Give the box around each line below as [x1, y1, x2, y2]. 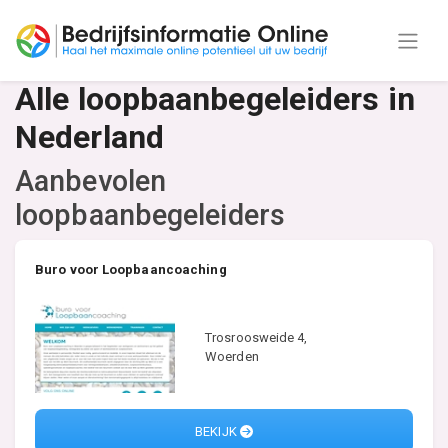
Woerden [205, 348, 259, 364]
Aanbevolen [15, 164, 166, 198]
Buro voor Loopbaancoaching [35, 262, 227, 277]
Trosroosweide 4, [205, 329, 308, 345]
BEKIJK [195, 424, 240, 440]
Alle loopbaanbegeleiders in [15, 80, 415, 118]
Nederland [15, 118, 164, 156]
